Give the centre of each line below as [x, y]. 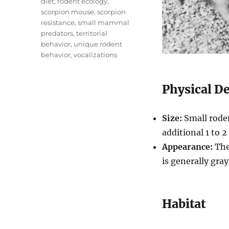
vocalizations [96, 55]
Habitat [184, 203]
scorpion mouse [68, 12]
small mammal [104, 22]
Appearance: [187, 146]
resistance [58, 22]
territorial [92, 33]
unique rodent [98, 44]
